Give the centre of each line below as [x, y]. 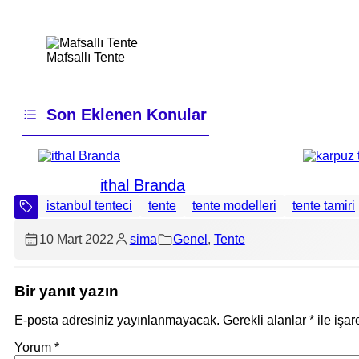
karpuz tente [143, 186]
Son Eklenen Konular [127, 115]
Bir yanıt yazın [67, 291]
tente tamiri [324, 206]
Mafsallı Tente [86, 58]
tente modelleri [234, 206]
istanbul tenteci [89, 206]
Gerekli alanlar [266, 320]
